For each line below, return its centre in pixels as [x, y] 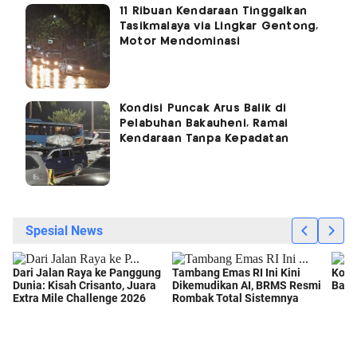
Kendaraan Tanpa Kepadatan [204, 138]
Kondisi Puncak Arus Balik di [203, 108]
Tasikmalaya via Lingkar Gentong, [219, 26]
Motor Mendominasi [180, 41]
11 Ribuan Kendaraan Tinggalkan [213, 11]
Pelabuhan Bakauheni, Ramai [204, 123]
